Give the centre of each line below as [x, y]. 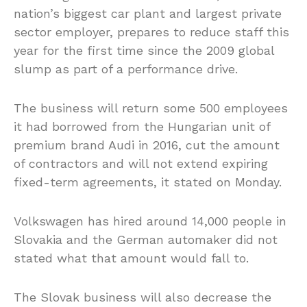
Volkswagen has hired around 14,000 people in [150, 221]
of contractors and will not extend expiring [141, 163]
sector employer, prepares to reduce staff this [151, 32]
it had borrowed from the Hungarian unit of [142, 126]
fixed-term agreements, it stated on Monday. [148, 182]
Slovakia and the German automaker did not [146, 239]
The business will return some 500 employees [151, 108]
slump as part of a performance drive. [126, 69]
